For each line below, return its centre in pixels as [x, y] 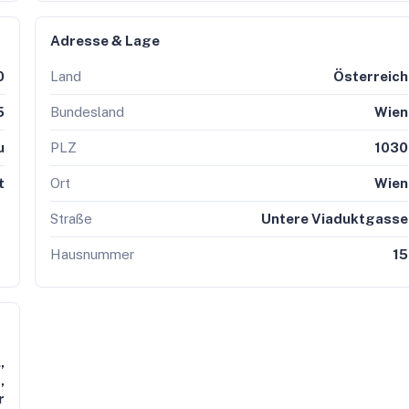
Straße [71, 219]
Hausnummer [92, 254]
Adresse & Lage [105, 41]
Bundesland [87, 112]
